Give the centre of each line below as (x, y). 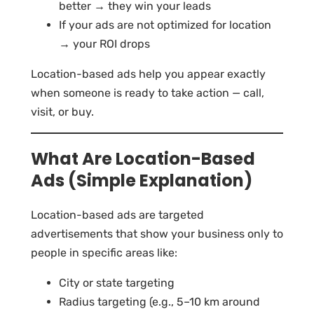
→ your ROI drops (104, 43)
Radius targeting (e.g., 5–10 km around (159, 301)
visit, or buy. (62, 111)
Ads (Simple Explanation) (142, 180)
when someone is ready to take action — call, (148, 93)
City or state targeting (117, 282)
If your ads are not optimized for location (165, 25)
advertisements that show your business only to (157, 233)
